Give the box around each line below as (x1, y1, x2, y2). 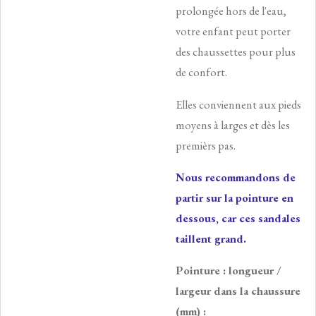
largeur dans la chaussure (176, 284, 300, 299)
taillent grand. (176, 231, 246, 247)
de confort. (176, 65, 227, 80)
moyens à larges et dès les (176, 117, 290, 133)
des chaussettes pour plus (176, 44, 296, 60)
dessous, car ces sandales (176, 211, 300, 226)
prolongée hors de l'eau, (176, 4, 286, 19)
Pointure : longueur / (176, 263, 281, 279)
